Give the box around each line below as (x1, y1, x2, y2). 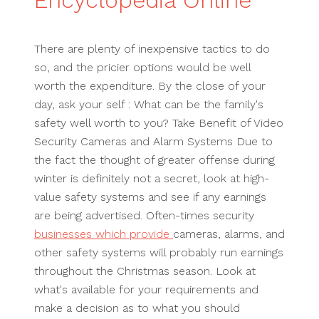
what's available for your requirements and (34, 283, 258, 296)
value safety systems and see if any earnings (34, 190, 266, 204)
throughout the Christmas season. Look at (34, 264, 256, 278)
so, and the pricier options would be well (34, 61, 251, 74)
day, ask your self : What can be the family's (34, 98, 263, 111)
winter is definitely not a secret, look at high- (34, 172, 269, 185)
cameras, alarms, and (173, 227, 285, 241)
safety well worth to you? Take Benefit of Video (34, 116, 283, 130)
